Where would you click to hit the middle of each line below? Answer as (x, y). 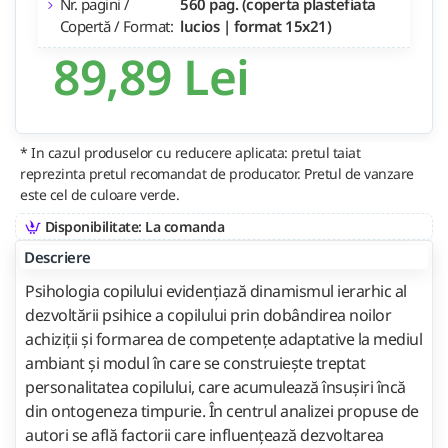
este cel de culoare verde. (99, 194)
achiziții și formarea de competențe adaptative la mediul (223, 338)
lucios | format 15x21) (256, 25)
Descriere (57, 256)
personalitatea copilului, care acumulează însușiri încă (215, 386)
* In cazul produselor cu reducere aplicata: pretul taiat (190, 152)
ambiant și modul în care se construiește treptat (195, 362)
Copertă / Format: (116, 25)
